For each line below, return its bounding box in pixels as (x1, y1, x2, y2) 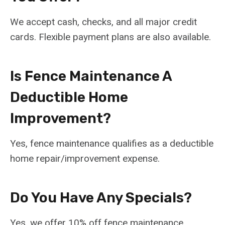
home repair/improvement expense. (10, 153, 160, 165)
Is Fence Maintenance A (10, 68, 172, 85)
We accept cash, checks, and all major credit (10, 16, 197, 28)
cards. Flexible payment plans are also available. (10, 31, 211, 43)
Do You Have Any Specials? (10, 189, 192, 206)
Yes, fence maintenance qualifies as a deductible (10, 138, 213, 150)
